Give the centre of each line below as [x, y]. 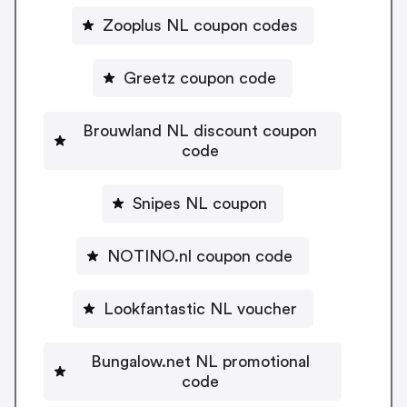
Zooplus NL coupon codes [200, 25]
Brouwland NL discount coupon [200, 130]
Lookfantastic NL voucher [200, 308]
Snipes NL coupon [200, 203]
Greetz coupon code [200, 78]
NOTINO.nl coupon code [200, 256]
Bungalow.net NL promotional [200, 361]
